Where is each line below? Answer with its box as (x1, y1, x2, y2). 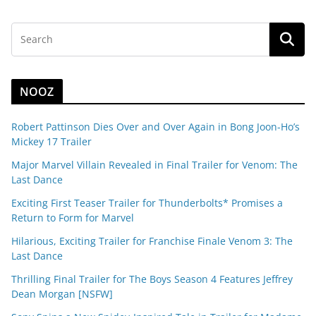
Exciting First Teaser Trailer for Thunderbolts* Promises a (11, 195, 283, 209)
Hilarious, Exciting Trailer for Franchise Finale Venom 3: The (11, 233, 293, 248)
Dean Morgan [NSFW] (11, 286, 113, 300)
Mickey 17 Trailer (11, 134, 92, 148)
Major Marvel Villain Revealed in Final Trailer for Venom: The (11, 157, 298, 171)
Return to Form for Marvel (11, 210, 134, 224)
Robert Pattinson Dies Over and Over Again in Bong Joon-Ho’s (11, 119, 300, 133)
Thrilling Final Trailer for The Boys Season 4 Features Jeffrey (11, 272, 293, 286)
